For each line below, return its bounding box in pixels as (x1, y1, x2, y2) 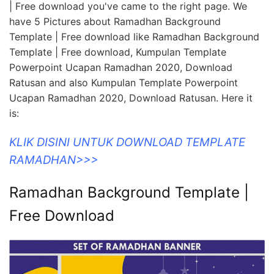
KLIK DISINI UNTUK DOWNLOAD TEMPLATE (9, 135, 245, 150)
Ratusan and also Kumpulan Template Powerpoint (9, 76, 238, 89)
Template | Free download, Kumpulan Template (9, 46, 226, 59)
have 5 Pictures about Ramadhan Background (9, 15, 221, 28)
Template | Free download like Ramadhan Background (9, 31, 259, 43)
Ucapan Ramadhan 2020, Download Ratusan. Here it (9, 92, 253, 105)
